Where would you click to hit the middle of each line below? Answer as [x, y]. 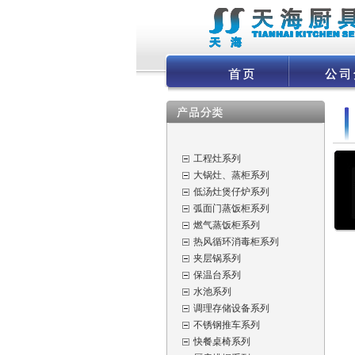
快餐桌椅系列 [221, 342]
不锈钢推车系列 [226, 325]
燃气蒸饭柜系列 [226, 225]
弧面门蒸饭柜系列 [231, 208]
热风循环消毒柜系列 [236, 242]
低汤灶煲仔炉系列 [231, 192]
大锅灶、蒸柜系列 [231, 175]
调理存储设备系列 [231, 308]
